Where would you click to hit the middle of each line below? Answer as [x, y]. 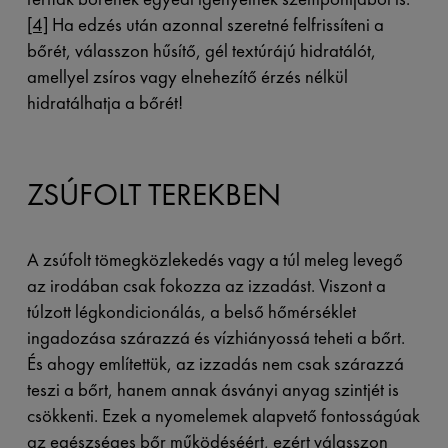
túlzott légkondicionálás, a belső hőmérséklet [191, 311]
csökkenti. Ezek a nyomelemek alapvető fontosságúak [223, 415]
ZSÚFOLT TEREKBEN [153, 195]
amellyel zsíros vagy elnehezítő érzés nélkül [187, 77]
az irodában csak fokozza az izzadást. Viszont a [206, 285]
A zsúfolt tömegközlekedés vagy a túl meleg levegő [214, 259]
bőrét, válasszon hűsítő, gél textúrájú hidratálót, [201, 51]
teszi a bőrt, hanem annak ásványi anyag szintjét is [212, 389]
